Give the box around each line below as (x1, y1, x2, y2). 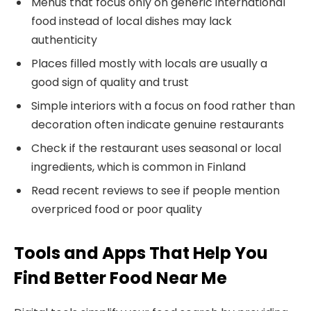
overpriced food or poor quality (31, 201, 202, 217)
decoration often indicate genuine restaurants (31, 116, 284, 133)
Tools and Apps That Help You (14, 242, 268, 265)
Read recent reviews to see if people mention (31, 182, 280, 199)
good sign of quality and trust (31, 74, 189, 90)
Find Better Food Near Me (14, 267, 227, 290)
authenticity (31, 31, 97, 48)
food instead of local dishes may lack (31, 12, 232, 29)
